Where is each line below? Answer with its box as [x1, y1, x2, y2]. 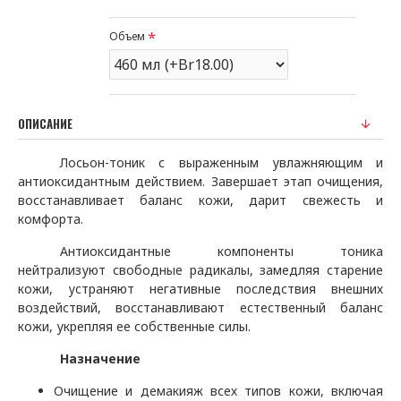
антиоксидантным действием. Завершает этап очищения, [18, 173, 383, 190]
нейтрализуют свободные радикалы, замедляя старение [18, 261, 383, 278]
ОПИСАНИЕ [18, 115, 73, 132]
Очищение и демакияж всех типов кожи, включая [54, 382, 383, 399]
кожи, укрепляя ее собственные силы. [18, 318, 251, 335]
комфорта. [18, 210, 83, 227]
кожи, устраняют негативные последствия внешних [18, 280, 383, 297]
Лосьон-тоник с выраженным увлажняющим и [60, 154, 383, 171]
